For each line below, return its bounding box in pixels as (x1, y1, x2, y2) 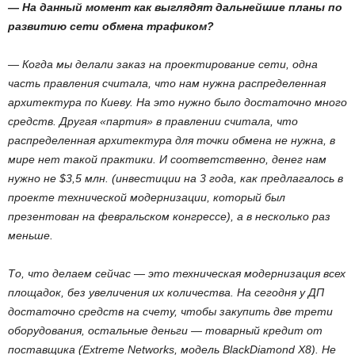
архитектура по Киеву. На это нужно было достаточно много (8, 96, 347, 109)
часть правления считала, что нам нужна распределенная (8, 77, 326, 90)
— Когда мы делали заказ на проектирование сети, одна (8, 58, 318, 71)
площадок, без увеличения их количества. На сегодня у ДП (8, 286, 324, 299)
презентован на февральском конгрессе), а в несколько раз (8, 210, 330, 223)
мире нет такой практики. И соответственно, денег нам (8, 153, 326, 166)
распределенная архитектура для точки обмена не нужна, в (8, 134, 335, 147)
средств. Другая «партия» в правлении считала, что (8, 115, 298, 128)
